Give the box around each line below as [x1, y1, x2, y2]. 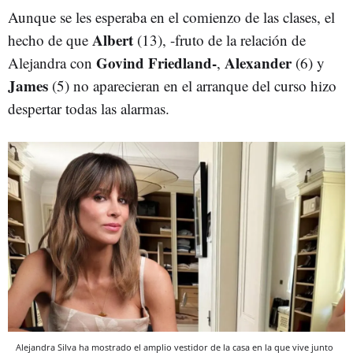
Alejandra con [8, 53, 96, 73]
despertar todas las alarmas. [8, 98, 169, 119]
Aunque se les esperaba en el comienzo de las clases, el [8, 7, 335, 28]
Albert [92, 29, 133, 51]
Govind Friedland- [96, 52, 217, 74]
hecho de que [8, 30, 92, 50]
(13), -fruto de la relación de [133, 30, 306, 50]
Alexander [225, 52, 292, 74]
